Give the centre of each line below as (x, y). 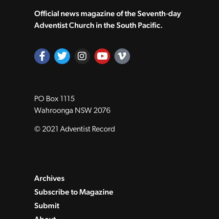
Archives (49, 178)
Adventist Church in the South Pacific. (99, 25)
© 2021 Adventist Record (75, 130)
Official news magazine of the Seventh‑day (108, 14)
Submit (47, 206)
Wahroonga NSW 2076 (72, 111)
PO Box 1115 (55, 99)
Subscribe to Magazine (74, 192)
